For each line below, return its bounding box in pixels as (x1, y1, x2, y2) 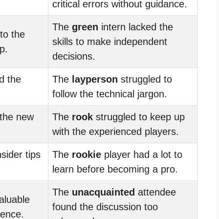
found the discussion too (52, 201, 158, 212)
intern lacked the (98, 21, 173, 32)
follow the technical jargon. (52, 88, 167, 99)
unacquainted (72, 186, 135, 197)
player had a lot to (101, 149, 182, 160)
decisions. (52, 50, 95, 62)
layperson (72, 73, 118, 85)
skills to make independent (52, 36, 167, 47)
